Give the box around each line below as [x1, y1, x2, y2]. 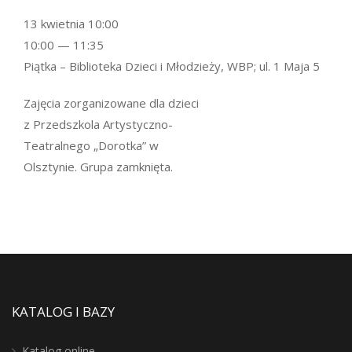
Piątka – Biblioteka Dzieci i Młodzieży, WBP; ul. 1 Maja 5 [24, 58, 320, 74]
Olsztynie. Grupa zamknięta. [24, 159, 173, 174]
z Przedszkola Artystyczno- [24, 116, 173, 132]
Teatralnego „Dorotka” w [24, 137, 159, 153]
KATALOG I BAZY [12, 302, 115, 321]
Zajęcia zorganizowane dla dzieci [24, 95, 199, 111]
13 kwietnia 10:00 [24, 16, 119, 31]
